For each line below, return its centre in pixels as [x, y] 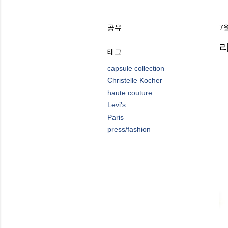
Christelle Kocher [135, 80]
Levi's [117, 105]
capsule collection [136, 68]
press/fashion [129, 129]
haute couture [130, 93]
